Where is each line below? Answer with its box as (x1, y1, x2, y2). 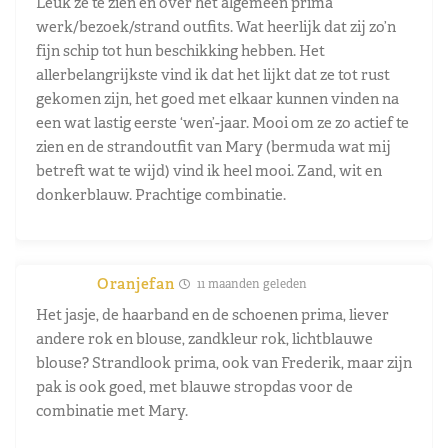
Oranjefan (97, 273, 175, 293)
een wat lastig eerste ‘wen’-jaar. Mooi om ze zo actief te (36, 112, 409, 132)
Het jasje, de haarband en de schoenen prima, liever (36, 304, 389, 324)
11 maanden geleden (194, 275, 308, 292)
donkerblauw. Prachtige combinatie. (36, 184, 286, 204)
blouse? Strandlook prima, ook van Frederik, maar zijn (36, 352, 412, 372)
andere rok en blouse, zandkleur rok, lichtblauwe (36, 328, 373, 348)
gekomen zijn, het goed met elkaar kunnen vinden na (36, 88, 399, 108)
